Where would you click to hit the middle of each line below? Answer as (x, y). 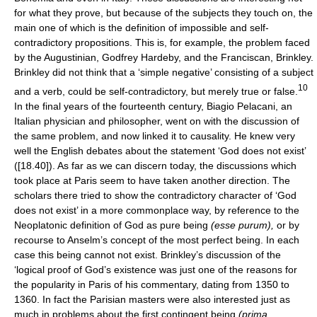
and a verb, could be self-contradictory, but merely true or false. (156, 91)
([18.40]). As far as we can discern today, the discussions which (155, 165)
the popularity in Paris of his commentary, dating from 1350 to (152, 284)
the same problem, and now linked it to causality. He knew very (155, 136)
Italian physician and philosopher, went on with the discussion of (157, 121)
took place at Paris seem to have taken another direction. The (152, 180)
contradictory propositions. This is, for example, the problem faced (162, 42)
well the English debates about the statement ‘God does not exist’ (160, 150)
